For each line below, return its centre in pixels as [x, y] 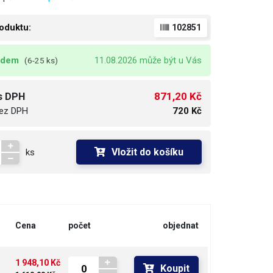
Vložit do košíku [147, 152]
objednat [180, 225]
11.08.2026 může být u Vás [148, 60]
